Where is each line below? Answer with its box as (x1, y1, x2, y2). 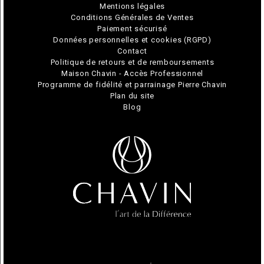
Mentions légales (99, 2, 166, 11)
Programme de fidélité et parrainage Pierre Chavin (37, 80, 227, 90)
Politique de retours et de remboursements (50, 58, 214, 67)
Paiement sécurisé (97, 24, 167, 34)
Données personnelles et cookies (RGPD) (53, 35, 212, 45)
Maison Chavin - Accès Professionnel (61, 69, 204, 78)
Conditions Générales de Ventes (71, 13, 194, 22)
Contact (117, 47, 147, 56)
